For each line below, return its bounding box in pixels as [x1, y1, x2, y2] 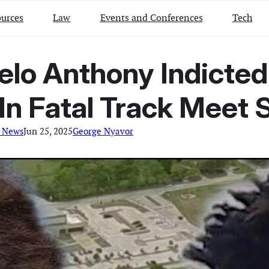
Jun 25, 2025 [23, 125, 73, 137]
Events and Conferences [100, 11, 203, 24]
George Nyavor [73, 125, 133, 137]
